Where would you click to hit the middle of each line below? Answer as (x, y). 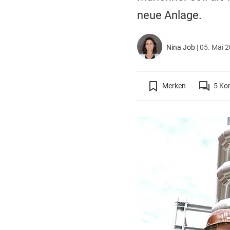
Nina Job (181, 47)
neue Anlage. (169, 15)
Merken (174, 86)
